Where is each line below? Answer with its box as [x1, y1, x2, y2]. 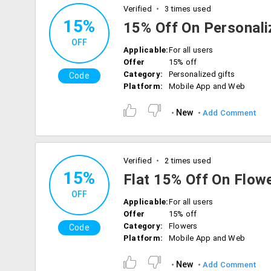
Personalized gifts [169, 70, 235, 79]
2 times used [162, 156, 211, 165]
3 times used [162, 4, 211, 13]
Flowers [169, 221, 198, 230]
